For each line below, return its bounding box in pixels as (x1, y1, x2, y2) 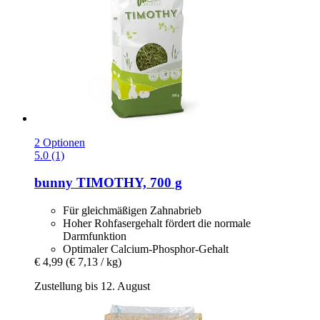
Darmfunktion (63, 229, 126, 242)
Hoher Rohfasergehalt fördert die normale (63, 216, 251, 229)
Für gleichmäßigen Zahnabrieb (63, 204, 201, 216)
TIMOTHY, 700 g (73, 175, 182, 191)
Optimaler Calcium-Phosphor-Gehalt (63, 242, 229, 255)
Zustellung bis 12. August (34, 279, 150, 292)
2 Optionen (34, 136, 85, 149)
